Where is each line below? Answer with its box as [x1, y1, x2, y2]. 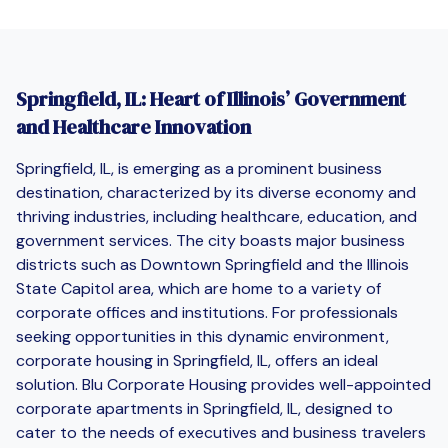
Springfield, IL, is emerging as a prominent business [16, 157, 382, 179]
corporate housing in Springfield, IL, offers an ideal [16, 349, 378, 371]
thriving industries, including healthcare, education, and [16, 205, 417, 227]
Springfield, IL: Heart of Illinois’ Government [16, 84, 406, 113]
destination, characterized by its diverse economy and [16, 181, 416, 203]
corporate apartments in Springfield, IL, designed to [16, 397, 393, 419]
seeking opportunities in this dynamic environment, [16, 325, 389, 347]
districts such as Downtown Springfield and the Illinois [16, 253, 409, 275]
